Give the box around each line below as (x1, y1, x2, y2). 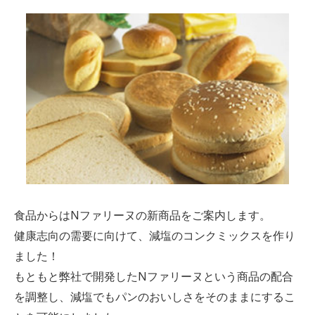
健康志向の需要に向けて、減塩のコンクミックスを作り (13, 227, 295, 243)
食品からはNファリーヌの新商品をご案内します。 (13, 207, 271, 223)
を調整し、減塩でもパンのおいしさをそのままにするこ (13, 288, 295, 304)
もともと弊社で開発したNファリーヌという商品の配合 (13, 268, 293, 284)
